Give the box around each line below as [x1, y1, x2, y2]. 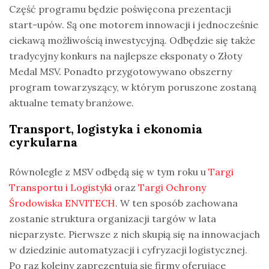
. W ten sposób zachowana [115, 196, 238, 209]
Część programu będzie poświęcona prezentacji [9, 2, 231, 15]
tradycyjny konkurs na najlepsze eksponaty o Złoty [9, 49, 242, 62]
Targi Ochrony [138, 181, 206, 193]
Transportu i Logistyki [9, 181, 112, 193]
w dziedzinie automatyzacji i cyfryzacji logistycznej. [9, 243, 247, 256]
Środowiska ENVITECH [9, 196, 115, 209]
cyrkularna [9, 134, 77, 150]
